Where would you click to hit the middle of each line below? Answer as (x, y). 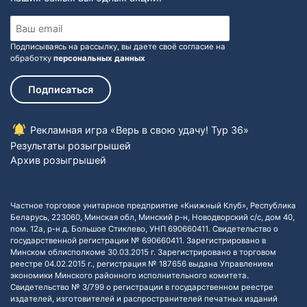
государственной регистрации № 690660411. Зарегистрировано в (138, 240)
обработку (32, 58)
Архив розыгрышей (58, 160)
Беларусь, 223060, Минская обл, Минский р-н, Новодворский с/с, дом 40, (152, 217)
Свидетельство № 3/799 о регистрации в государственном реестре (142, 287)
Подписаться (61, 89)
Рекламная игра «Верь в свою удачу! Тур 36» (138, 130)
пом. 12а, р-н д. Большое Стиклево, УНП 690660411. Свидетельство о (144, 229)
